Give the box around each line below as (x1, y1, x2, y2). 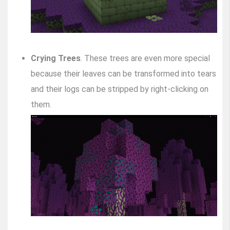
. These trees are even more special (81, 53, 210, 64)
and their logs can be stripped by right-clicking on (31, 84, 208, 94)
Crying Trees (31, 53, 81, 64)
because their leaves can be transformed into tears (31, 69, 216, 79)
